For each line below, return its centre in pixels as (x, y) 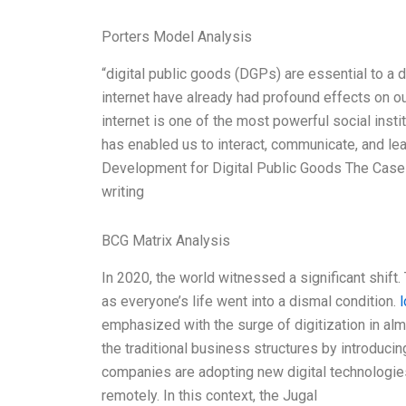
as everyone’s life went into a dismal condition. (251, 301)
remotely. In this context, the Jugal (209, 395)
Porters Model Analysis (177, 37)
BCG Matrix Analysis (166, 241)
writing (123, 192)
